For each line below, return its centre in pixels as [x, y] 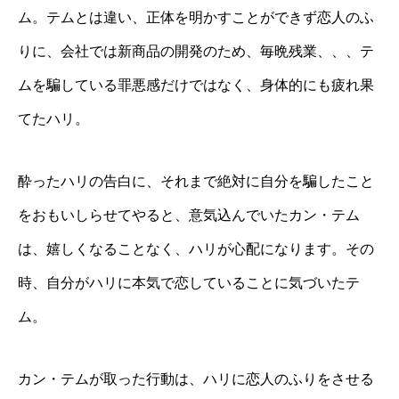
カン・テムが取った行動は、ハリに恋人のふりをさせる [196, 379]
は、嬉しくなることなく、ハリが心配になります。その [196, 248]
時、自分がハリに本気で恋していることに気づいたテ [189, 282]
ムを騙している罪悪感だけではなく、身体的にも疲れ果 [196, 85]
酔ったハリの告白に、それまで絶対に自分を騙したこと [196, 181]
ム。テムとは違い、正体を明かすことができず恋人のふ [196, 17]
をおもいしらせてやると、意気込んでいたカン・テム [189, 215]
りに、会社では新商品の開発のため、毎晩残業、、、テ [196, 51]
